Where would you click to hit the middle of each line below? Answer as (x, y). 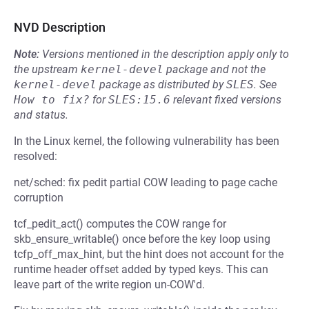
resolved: (36, 156)
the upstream (47, 69)
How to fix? (52, 100)
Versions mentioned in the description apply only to (166, 54)
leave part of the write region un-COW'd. (109, 285)
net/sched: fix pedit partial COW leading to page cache (146, 182)
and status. (41, 115)
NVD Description (60, 27)
